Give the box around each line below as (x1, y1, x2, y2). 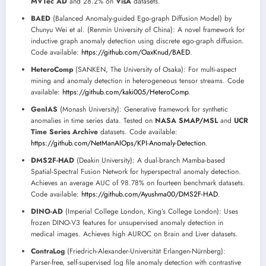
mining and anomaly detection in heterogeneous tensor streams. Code (31, 75, 244, 86)
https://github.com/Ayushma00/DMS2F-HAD (81, 189, 218, 199)
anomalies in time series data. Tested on (31, 115, 155, 126)
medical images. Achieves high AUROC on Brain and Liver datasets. (31, 229, 238, 239)
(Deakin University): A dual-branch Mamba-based (74, 155, 225, 166)
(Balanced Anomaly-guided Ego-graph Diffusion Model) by (50, 13, 232, 24)
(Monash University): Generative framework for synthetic (58, 104, 228, 115)
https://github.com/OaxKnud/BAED (81, 47, 190, 58)
